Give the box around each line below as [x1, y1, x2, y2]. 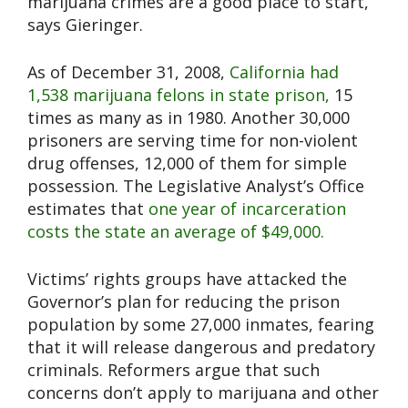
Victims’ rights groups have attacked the [27, 268, 347, 291]
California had [229, 61, 339, 84]
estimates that [27, 198, 148, 220]
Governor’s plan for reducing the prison [27, 291, 340, 313]
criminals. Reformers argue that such [27, 359, 320, 382]
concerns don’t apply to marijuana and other [27, 382, 379, 404]
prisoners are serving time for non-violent [27, 129, 358, 152]
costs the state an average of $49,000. [27, 220, 324, 243]
